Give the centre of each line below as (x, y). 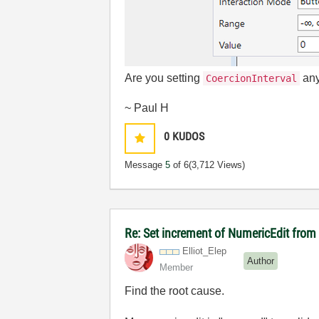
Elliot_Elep (205, 251)
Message (145, 165)
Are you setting (164, 78)
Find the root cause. (175, 291)
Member (177, 267)
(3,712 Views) (217, 165)
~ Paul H (147, 108)
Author (261, 261)
